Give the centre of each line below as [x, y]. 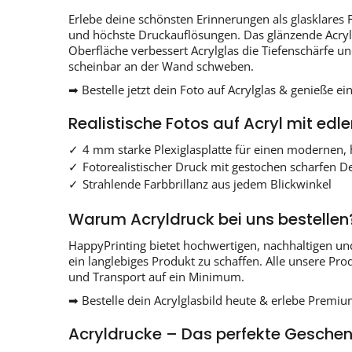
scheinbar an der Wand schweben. [161, 66]
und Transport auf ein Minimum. [156, 277]
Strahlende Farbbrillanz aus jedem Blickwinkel [207, 184]
